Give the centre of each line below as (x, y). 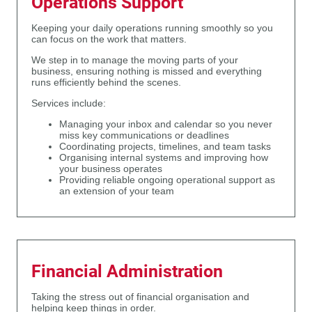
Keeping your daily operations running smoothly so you (152, 29)
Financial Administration (127, 272)
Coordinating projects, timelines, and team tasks (165, 146)
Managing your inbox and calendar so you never (166, 124)
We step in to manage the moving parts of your (135, 61)
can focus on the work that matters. (109, 40)
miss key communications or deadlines (144, 135)
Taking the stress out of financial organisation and (140, 297)
